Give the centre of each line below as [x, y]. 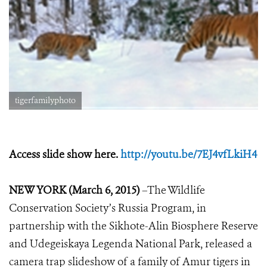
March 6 [91, 190]
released [225, 244]
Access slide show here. [65, 155]
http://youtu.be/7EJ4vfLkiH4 [189, 155]
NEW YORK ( [41, 190]
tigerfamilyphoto [45, 101]
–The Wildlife [172, 190]
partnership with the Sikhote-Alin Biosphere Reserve [133, 226]
